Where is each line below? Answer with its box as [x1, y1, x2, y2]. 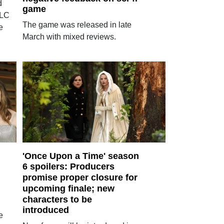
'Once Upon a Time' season [22, 150, 139, 161]
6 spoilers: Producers [22, 161, 114, 172]
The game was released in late [22, 20, 131, 29]
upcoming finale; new [22, 183, 114, 193]
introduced [22, 205, 69, 215]
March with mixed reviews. [22, 32, 116, 41]
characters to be [22, 194, 92, 204]
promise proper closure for [22, 172, 137, 182]
